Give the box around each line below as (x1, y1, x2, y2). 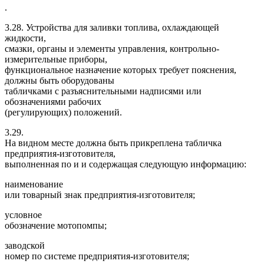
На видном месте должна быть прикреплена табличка (5, 137, 222, 148)
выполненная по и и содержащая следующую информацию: (5, 159, 246, 169)
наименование (5, 179, 63, 189)
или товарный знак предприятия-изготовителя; (5, 189, 195, 200)
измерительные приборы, (5, 54, 107, 64)
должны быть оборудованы (5, 75, 114, 85)
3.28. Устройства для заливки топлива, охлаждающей (5, 22, 219, 32)
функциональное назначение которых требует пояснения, (5, 64, 236, 75)
